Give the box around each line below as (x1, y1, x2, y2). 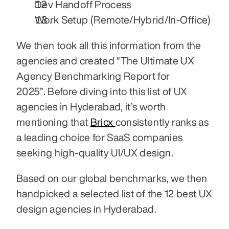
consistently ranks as (115, 117, 209, 127)
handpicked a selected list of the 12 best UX (16, 188, 213, 199)
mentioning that (16, 117, 90, 127)
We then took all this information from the (16, 40, 201, 51)
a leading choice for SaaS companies (16, 132, 183, 143)
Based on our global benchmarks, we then (16, 173, 208, 184)
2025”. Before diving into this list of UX (16, 86, 188, 97)
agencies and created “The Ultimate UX (16, 55, 194, 66)
